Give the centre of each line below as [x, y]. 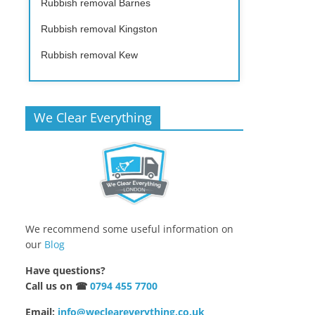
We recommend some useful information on [129, 229]
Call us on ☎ [58, 286]
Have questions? [65, 271]
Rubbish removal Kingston [99, 28]
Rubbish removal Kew [89, 54]
